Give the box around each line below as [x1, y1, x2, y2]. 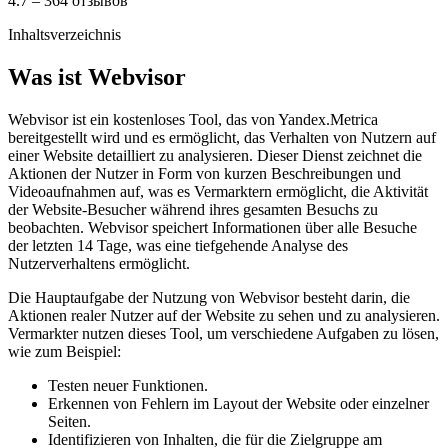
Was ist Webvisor [8, 63, 186, 90]
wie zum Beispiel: [8, 342, 121, 360]
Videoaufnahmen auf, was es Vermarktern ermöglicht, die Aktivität [8, 182, 428, 200]
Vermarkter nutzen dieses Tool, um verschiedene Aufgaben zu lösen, [8, 324, 439, 342]
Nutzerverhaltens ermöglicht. [8, 254, 190, 272]
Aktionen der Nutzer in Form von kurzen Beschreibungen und [8, 164, 401, 182]
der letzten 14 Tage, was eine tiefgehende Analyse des [8, 236, 348, 254]
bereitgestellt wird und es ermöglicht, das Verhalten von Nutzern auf [8, 128, 436, 146]
